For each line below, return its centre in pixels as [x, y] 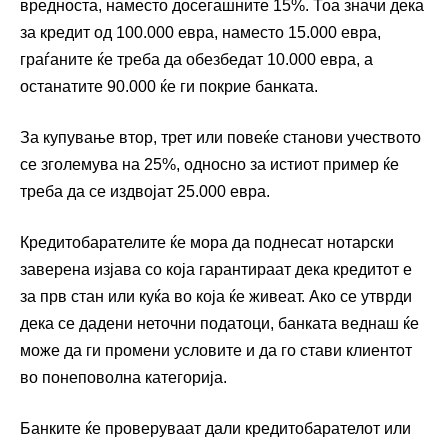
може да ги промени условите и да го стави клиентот [216, 351]
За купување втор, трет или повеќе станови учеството [220, 138]
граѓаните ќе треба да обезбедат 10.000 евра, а [196, 60]
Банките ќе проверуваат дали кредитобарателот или [215, 429]
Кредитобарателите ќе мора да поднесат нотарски [207, 243]
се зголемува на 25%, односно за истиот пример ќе [209, 165]
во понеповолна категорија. [123, 378]
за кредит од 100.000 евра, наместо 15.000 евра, [200, 33]
